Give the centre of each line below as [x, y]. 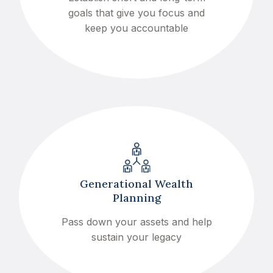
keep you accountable [136, 28]
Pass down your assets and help [136, 222]
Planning [136, 197]
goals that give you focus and [136, 12]
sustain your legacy [136, 237]
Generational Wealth [136, 183]
